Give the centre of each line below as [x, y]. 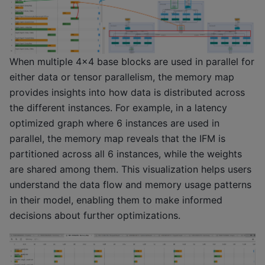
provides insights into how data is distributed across [127, 93]
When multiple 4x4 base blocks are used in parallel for [132, 62]
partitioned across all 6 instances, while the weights [126, 154]
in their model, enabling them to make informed [116, 200]
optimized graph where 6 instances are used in [114, 123]
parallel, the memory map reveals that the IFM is [117, 139]
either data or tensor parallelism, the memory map [122, 77]
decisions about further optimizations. [95, 216]
